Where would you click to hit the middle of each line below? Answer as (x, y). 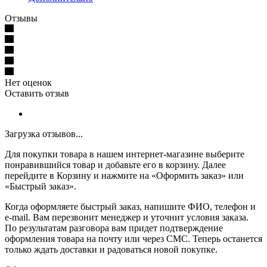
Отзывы (21, 18)
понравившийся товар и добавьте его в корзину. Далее (115, 164)
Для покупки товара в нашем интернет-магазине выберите (125, 154)
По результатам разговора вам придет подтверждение (114, 228)
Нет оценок (28, 82)
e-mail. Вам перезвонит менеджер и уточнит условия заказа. (127, 217)
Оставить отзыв (37, 93)
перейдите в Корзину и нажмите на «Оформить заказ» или (124, 175)
